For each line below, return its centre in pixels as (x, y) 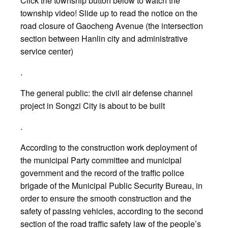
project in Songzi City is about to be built (93, 106)
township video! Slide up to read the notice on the (109, 13)
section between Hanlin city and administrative (104, 39)
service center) (47, 51)
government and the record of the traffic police (102, 173)
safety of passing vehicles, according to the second (112, 211)
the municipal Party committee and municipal (101, 160)
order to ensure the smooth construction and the (106, 198)
